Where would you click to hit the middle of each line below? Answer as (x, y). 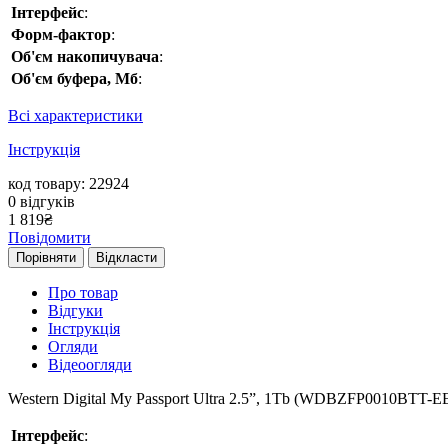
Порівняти (46, 258)
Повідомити (49, 238)
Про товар (83, 293)
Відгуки (75, 311)
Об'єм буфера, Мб (74, 79)
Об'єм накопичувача (85, 57)
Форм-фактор (61, 35)
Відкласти (126, 258)
